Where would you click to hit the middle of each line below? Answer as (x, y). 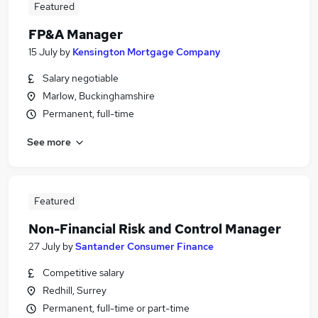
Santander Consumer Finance (144, 246)
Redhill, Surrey (75, 290)
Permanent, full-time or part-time (116, 308)
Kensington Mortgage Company (147, 52)
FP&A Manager (76, 34)
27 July (44, 246)
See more (49, 142)
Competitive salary (83, 273)
